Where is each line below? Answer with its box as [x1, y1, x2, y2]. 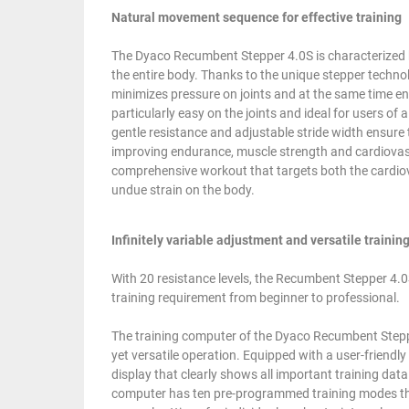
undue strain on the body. [111, 182, 255, 197]
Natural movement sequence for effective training [111, 9, 402, 25]
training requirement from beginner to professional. [111, 289, 400, 305]
